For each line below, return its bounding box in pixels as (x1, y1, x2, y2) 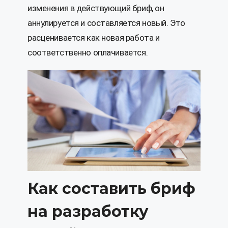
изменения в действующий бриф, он (27, 3, 164, 14)
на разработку (27, 202, 148, 221)
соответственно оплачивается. (27, 47, 148, 58)
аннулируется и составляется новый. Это (27, 18, 185, 28)
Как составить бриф (27, 179, 195, 198)
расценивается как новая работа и (27, 33, 160, 43)
